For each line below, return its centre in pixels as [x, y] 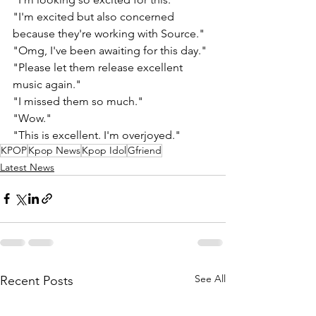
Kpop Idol [104, 150]
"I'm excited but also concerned [95, 16]
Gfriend [145, 150]
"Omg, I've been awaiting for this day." [111, 50]
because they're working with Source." [110, 33]
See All [210, 278]
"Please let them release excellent [99, 67]
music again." [47, 84]
